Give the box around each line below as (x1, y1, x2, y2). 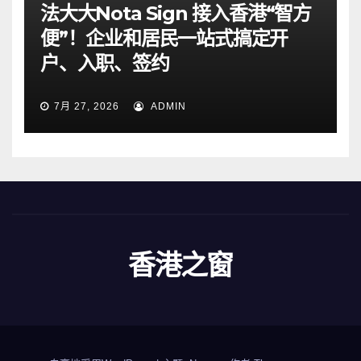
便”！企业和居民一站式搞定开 (40, 27, 288, 50)
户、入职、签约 (40, 52, 169, 75)
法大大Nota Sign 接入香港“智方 (40, 2, 311, 25)
